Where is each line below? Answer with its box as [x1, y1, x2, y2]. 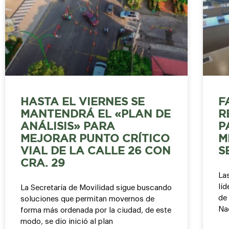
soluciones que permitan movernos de [20, 195, 154, 203]
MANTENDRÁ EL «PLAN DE [20, 109, 171, 119]
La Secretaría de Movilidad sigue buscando [20, 184, 172, 192]
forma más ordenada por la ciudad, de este [20, 206, 171, 214]
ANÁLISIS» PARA [20, 122, 115, 131]
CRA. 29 [20, 158, 65, 168]
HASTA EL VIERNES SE [20, 97, 145, 107]
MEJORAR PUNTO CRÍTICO [20, 134, 170, 144]
